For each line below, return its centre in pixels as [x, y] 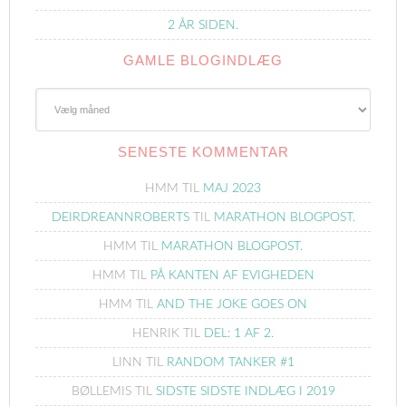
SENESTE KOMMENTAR [203, 152]
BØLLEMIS [101, 391]
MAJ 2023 [232, 188]
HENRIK [156, 333]
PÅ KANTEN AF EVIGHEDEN [232, 275]
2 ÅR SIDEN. [203, 25]
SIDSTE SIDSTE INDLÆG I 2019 [245, 391]
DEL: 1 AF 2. [239, 333]
